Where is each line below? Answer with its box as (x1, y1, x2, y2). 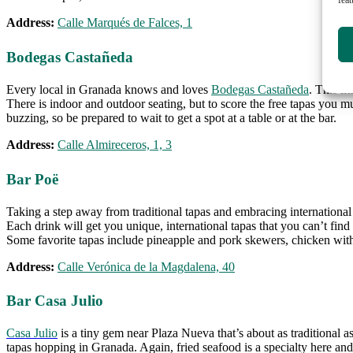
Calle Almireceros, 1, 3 (58, 137, 172, 151)
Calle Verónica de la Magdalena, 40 (58, 259, 235, 273)
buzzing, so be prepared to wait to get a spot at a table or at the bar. (6, 110, 336, 124)
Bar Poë (6, 170, 58, 188)
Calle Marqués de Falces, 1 (58, 15, 192, 29)
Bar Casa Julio (6, 292, 103, 310)
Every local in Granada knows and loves (6, 82, 211, 96)
